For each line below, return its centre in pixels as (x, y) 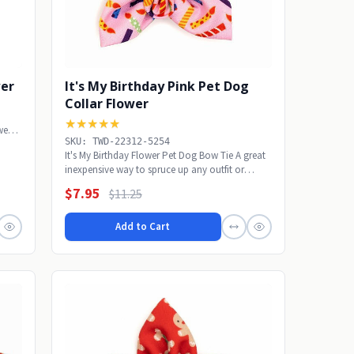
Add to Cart (143, 227)
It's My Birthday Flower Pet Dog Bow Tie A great (165, 155)
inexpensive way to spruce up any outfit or (154, 169)
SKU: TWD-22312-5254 (117, 141)
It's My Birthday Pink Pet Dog (156, 86)
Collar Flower (106, 103)
